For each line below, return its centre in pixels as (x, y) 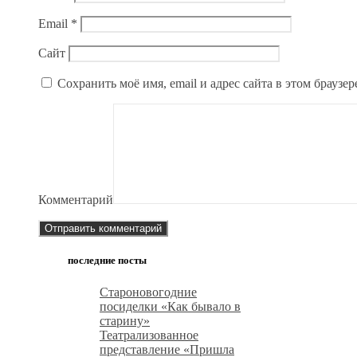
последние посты (107, 261)
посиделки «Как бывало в (170, 306)
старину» (125, 320)
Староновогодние (148, 292)
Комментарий (76, 200)
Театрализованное (149, 335)
